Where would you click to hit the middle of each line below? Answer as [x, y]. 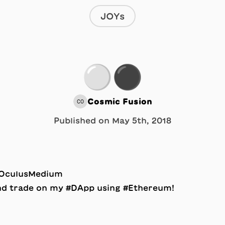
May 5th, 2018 [142, 121]
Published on [83, 121]
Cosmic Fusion [120, 101]
